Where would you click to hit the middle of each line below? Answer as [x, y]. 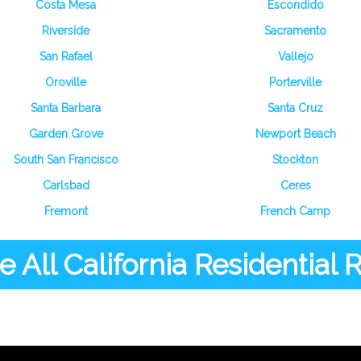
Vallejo [295, 56]
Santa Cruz [295, 108]
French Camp [295, 211]
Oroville [66, 82]
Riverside [66, 31]
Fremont [66, 211]
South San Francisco [66, 160]
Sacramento [295, 31]
